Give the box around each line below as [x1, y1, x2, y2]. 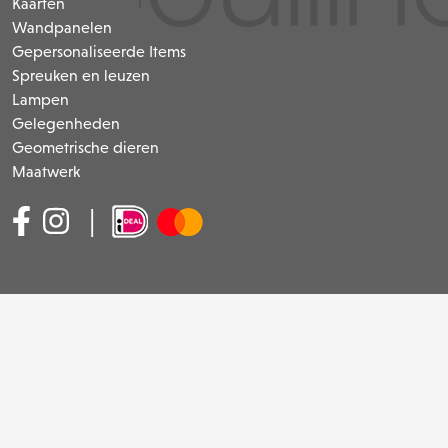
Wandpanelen [12, 18, 112, 36]
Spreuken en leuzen [12, 66, 150, 84]
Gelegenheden [12, 114, 120, 132]
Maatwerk [12, 162, 80, 180]
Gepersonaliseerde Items [12, 42, 186, 60]
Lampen [12, 90, 69, 108]
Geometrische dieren [12, 138, 159, 156]
